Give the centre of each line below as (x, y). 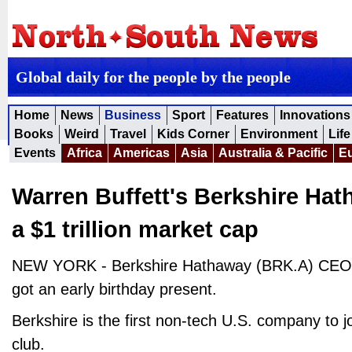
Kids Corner (193, 134)
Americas (141, 153)
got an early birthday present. (114, 289)
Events (35, 153)
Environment (279, 134)
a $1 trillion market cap (135, 229)
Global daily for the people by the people (153, 77)
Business (133, 115)
